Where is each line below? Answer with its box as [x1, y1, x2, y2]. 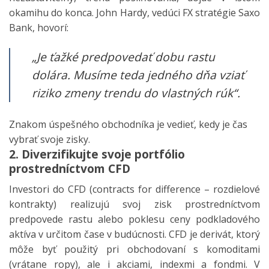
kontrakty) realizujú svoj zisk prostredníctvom [9, 197, 260, 211]
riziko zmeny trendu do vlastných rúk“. [32, 85, 240, 101]
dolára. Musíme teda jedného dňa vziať [32, 67, 244, 83]
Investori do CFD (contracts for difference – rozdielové [9, 182, 260, 196]
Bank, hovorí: [9, 21, 68, 35]
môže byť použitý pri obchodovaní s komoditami [9, 242, 260, 256]
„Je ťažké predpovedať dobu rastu [32, 49, 215, 65]
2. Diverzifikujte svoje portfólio [9, 146, 185, 163]
